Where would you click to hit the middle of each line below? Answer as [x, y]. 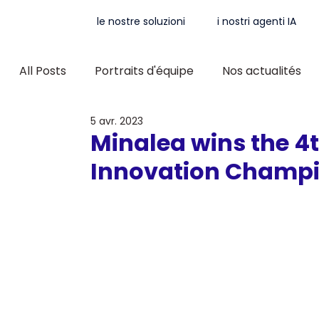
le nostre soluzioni [141, 22]
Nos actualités [261, 71]
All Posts [42, 71]
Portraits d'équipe [144, 71]
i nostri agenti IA [257, 22]
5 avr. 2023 [116, 121]
